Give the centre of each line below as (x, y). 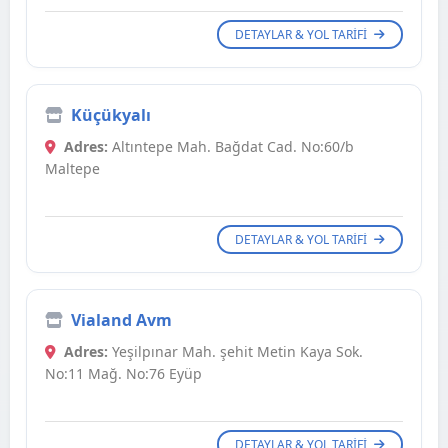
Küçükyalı (111, 115)
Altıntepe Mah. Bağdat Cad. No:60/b (231, 147)
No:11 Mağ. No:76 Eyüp (123, 374)
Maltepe (72, 169)
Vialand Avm (121, 320)
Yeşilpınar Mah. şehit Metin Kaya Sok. (235, 352)
